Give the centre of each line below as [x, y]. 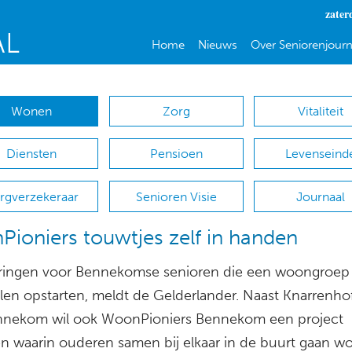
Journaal [321, 196]
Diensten [31, 154]
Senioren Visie [176, 196]
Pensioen [176, 154]
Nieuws [217, 45]
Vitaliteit [321, 112]
